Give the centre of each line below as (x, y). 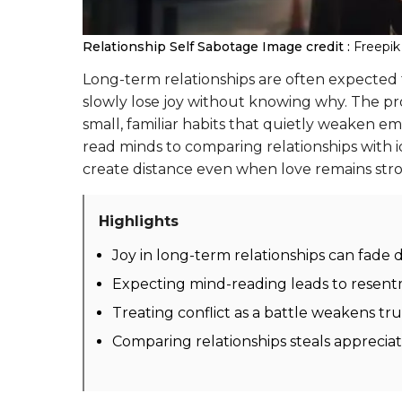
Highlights (139, 221)
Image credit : (306, 46)
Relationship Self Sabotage (170, 46)
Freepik (377, 46)
